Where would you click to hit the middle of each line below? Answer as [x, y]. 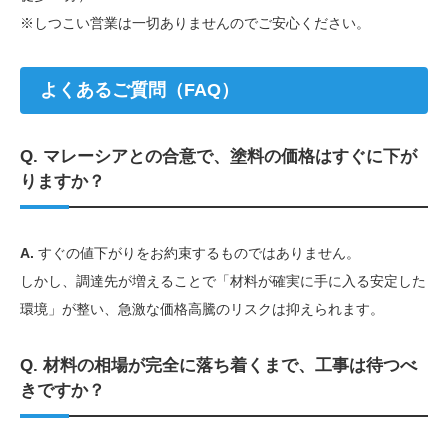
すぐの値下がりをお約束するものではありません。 [197, 252]
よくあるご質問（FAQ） [139, 89]
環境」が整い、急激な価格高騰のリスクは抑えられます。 [202, 308]
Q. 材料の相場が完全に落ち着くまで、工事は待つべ [218, 365]
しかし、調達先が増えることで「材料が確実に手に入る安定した [223, 280]
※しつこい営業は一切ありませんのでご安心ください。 [195, 22]
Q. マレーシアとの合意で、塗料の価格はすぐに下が [218, 156]
